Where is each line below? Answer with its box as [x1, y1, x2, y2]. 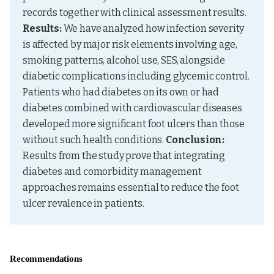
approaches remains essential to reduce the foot [23, 182, 239, 193]
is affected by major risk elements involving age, [23, 39, 238, 50]
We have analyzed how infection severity [61, 23, 245, 34]
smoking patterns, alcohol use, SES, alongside [23, 54, 225, 66]
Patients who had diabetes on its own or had [23, 86, 220, 98]
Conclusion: [165, 134, 225, 146]
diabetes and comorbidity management [23, 166, 202, 177]
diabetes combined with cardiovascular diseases [23, 102, 242, 114]
